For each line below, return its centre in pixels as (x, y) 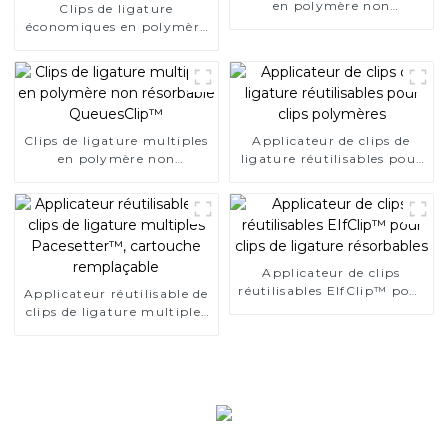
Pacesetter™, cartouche (116, 329)
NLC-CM (331, 41)
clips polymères (331, 176)
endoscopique (116, 62)
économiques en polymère (116, 26)
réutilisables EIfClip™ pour (331, 290)
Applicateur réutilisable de (116, 293)
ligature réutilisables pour (331, 158)
